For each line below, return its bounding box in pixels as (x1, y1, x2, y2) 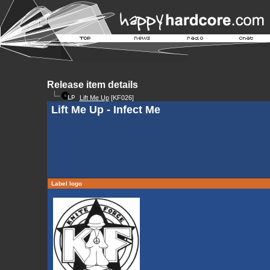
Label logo (49, 180, 84, 187)
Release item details (46, 80, 138, 90)
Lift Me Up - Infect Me (51, 104, 160, 116)
